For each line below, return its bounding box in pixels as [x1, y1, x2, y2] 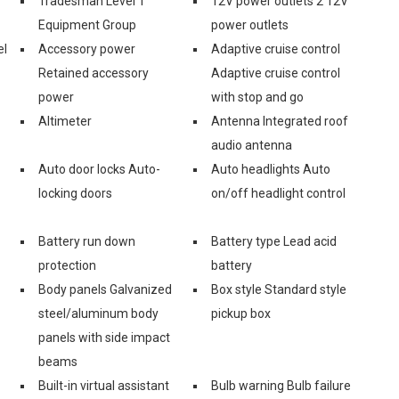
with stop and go [211, 89, 304, 104]
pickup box [211, 305, 271, 321]
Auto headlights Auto [211, 161, 330, 176]
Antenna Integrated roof [211, 113, 348, 128]
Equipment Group [38, 17, 136, 32]
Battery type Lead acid [211, 233, 337, 248]
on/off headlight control [211, 185, 346, 200]
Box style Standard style [211, 281, 346, 297]
